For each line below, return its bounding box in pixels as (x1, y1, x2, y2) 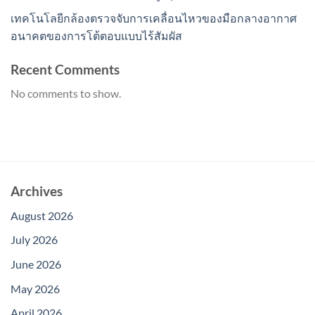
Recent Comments (11, 60, 120, 77)
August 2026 (11, 208, 73, 222)
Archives (11, 183, 63, 200)
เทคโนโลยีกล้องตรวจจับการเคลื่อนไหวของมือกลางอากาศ (11, 11, 297, 25)
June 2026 (11, 257, 61, 271)
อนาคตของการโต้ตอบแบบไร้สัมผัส (11, 28, 182, 42)
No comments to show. (11, 86, 121, 101)
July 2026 (11, 233, 58, 247)
